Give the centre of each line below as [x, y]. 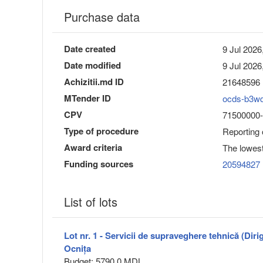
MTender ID [87, 98]
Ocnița [77, 249]
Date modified [92, 65]
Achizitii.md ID [94, 82]
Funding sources [99, 164]
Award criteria [93, 148]
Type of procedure [101, 131]
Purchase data [102, 17]
